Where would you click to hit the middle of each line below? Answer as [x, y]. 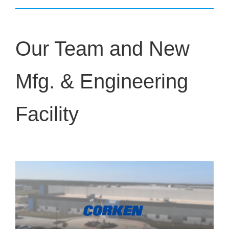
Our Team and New [102, 48]
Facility [47, 114]
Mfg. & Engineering [101, 81]
